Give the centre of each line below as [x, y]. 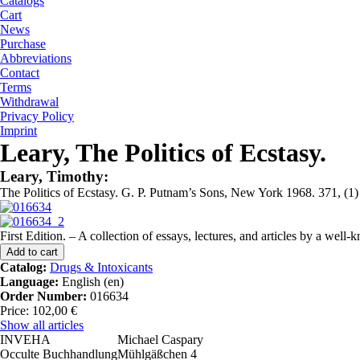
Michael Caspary [160, 340]
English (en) [91, 282]
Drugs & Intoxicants [101, 267]
